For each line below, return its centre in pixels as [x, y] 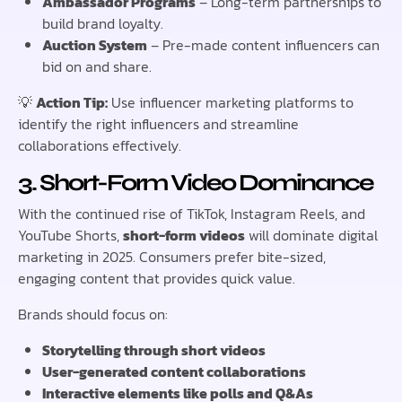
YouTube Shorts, [70, 236]
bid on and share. [97, 67]
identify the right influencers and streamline [158, 124]
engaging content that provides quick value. [157, 279]
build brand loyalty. [103, 24]
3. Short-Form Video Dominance [196, 183]
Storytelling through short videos [154, 350]
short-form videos [184, 236]
